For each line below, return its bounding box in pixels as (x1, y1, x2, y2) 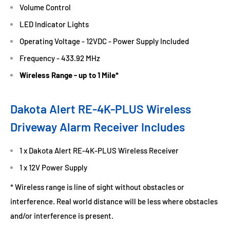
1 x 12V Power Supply (20, 162, 87, 172)
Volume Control (20, 2, 71, 12)
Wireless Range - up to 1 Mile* (20, 70, 119, 80)
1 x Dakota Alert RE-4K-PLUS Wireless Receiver (20, 145, 179, 155)
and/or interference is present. (10, 211, 113, 221)
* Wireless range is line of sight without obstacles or (10, 182, 184, 192)
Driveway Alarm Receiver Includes (10, 120, 185, 135)
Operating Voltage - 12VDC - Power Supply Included (20, 36, 189, 46)
